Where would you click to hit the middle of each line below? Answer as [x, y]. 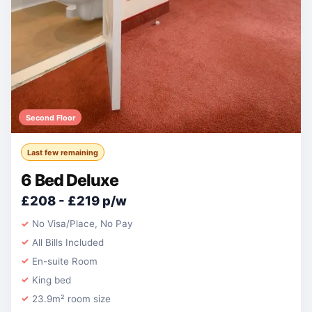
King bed [52, 280]
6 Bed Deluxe [70, 181]
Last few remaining [63, 152]
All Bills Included [68, 243]
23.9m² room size [72, 298]
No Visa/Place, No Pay [83, 224]
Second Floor [50, 117]
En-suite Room [65, 261]
